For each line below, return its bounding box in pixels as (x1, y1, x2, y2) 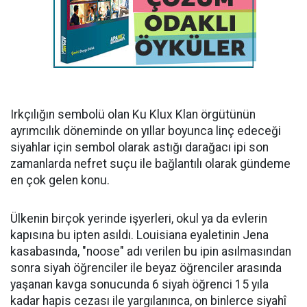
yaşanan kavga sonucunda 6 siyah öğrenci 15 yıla (10, 278, 269, 291)
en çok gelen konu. (10, 173, 112, 187)
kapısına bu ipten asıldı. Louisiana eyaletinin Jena (10, 228, 269, 242)
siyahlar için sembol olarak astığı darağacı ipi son (10, 140, 269, 154)
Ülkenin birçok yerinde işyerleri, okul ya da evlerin (10, 212, 267, 225)
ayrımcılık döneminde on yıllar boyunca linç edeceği (10, 124, 281, 138)
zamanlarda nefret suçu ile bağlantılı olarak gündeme (10, 157, 291, 171)
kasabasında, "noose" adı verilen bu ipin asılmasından (10, 245, 291, 258)
